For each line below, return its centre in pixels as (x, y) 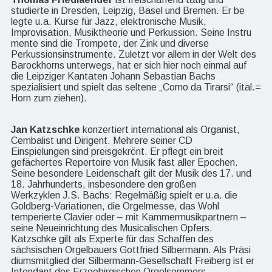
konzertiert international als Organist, (160, 129)
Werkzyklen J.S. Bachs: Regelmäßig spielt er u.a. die (124, 195)
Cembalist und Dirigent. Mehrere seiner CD (102, 140)
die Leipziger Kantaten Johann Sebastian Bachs (113, 76)
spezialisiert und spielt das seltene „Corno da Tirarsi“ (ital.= (136, 87)
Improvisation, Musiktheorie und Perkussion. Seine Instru (131, 32)
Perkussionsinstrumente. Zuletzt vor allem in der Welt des (134, 54)
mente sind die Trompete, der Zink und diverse (110, 43)
